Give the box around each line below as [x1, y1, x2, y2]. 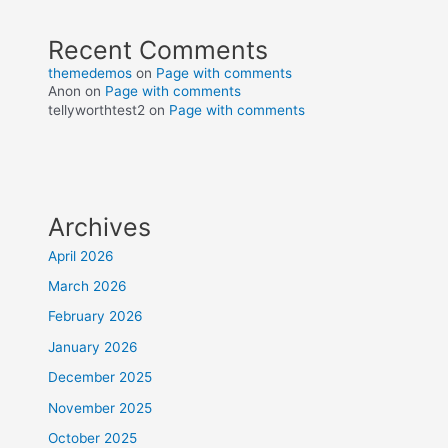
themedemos [48, 64, 133, 81]
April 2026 [48, 247, 115, 264]
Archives [48, 211, 152, 242]
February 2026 [48, 308, 144, 325]
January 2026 [48, 338, 139, 355]
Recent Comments [48, 34, 269, 65]
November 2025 [48, 399, 153, 416]
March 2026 [48, 278, 128, 295]
